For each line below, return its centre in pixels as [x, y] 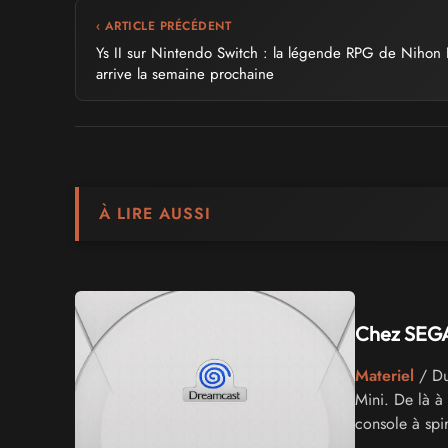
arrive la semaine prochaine [184, 74]
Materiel [384, 376]
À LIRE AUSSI [154, 214]
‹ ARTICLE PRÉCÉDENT [163, 26]
